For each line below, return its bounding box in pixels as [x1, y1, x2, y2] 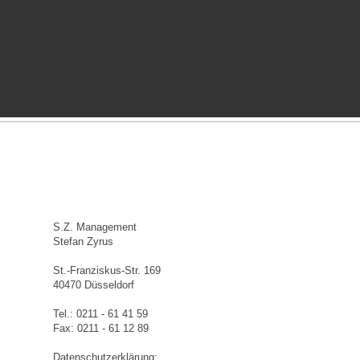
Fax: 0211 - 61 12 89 [52, 322, 149, 334]
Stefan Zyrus [52, 235, 113, 247]
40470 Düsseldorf [52, 279, 134, 291]
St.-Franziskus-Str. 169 [52, 264, 161, 276]
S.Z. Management [52, 221, 137, 233]
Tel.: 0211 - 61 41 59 [52, 308, 148, 320]
